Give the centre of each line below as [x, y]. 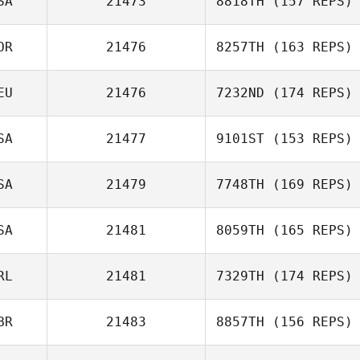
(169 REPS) [309, 184]
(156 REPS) [309, 322]
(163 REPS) [309, 47]
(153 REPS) [309, 139]
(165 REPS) [309, 230]
